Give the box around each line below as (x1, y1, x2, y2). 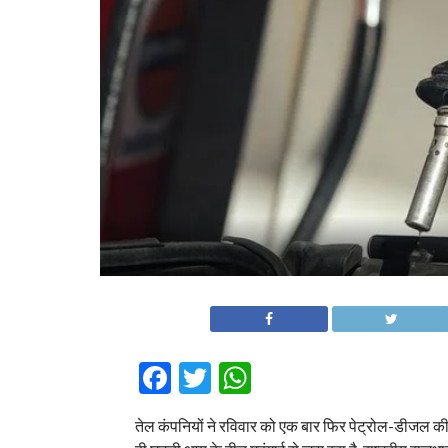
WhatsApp (250, 358, 405, 398)
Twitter (210, 358, 319, 398)
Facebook (170, 358, 310, 398)
